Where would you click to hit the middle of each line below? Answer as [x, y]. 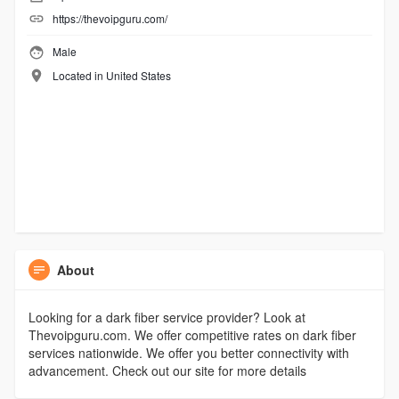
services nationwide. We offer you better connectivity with [188, 353]
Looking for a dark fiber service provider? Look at [167, 318]
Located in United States [111, 75]
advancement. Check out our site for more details [167, 371]
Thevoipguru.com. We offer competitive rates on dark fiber [192, 335]
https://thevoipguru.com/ [110, 19]
